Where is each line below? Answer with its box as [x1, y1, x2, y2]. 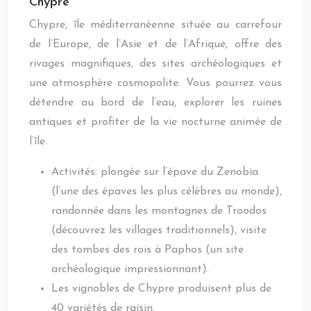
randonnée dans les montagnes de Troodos [51, 205, 267, 217]
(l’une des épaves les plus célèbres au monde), [51, 186, 282, 197]
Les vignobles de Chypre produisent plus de [51, 283, 271, 294]
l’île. [29, 136, 47, 147]
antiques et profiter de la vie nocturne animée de [29, 117, 282, 128]
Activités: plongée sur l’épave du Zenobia [51, 167, 258, 178]
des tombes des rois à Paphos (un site [51, 244, 244, 255]
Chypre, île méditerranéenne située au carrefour [29, 19, 282, 31]
